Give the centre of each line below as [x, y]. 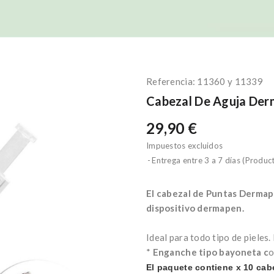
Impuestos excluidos [185, 146]
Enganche [175, 252]
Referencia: [171, 81]
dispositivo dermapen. [195, 208]
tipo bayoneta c [234, 252]
